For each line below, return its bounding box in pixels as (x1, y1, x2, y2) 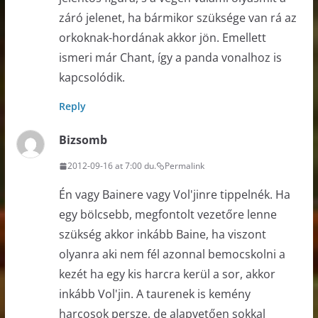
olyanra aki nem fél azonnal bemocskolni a (58, 246, 285, 263)
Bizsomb (58, 132, 107, 148)
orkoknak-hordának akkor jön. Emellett (58, 30, 266, 46)
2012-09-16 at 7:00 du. (67, 160, 156, 172)
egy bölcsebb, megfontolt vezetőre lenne (58, 207, 277, 223)
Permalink (164, 160, 204, 172)
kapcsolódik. (58, 70, 125, 86)
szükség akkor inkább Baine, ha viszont (58, 226, 266, 243)
